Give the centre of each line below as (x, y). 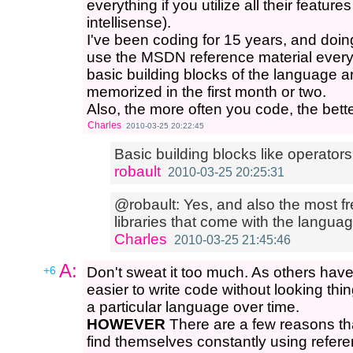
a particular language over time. (193, 307)
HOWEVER (126, 324)
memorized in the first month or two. (206, 92)
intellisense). (129, 22)
